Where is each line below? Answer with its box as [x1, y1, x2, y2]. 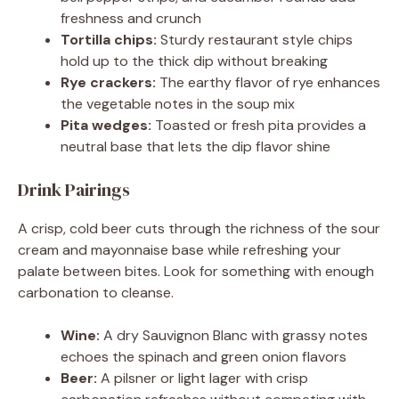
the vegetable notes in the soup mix [61, 94, 295, 114]
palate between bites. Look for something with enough [18, 262, 374, 281]
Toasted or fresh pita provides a [151, 116, 366, 135]
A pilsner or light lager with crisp [97, 369, 308, 388]
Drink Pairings [18, 177, 130, 203]
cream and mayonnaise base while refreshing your [18, 240, 341, 260]
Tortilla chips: [61, 30, 157, 50]
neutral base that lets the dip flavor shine [61, 137, 330, 157]
